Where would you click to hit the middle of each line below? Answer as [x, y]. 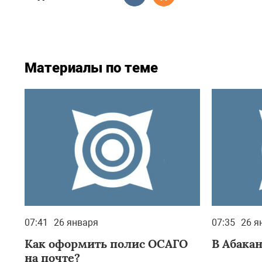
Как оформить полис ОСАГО [106, 244]
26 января [76, 223]
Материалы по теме [91, 68]
